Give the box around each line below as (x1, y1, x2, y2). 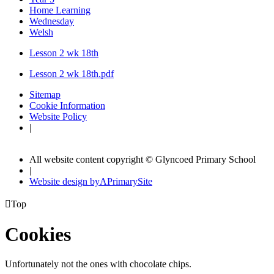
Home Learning (29, 4, 91, 15)
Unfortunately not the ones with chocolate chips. (5, 259, 191, 270)
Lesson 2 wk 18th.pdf (29, 68, 114, 79)
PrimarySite (107, 176, 152, 187)
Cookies (5, 223, 71, 246)
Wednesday (29, 15, 74, 26)
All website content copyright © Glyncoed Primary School (29, 154, 256, 165)
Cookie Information (29, 100, 105, 111)
